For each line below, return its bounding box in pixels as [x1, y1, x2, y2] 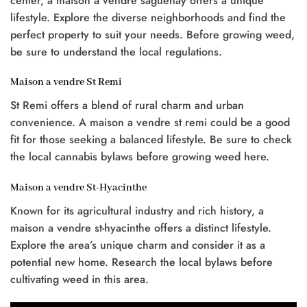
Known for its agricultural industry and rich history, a [10, 203, 264, 219]
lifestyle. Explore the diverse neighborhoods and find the [10, 9, 286, 25]
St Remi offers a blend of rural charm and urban [10, 97, 244, 114]
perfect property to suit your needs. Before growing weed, [10, 26, 295, 42]
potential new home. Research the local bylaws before [10, 254, 273, 271]
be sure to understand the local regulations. [10, 43, 222, 60]
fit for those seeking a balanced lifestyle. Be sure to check [10, 132, 292, 148]
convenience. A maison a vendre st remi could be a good [10, 114, 290, 131]
